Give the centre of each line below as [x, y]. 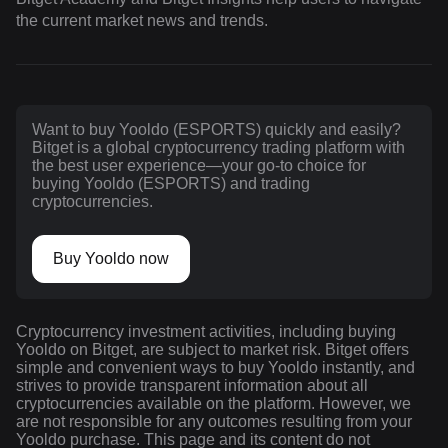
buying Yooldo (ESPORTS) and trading [171, 184]
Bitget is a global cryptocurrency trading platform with [218, 148]
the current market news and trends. [142, 21]
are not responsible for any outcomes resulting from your [214, 422]
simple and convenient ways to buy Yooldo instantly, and [215, 368]
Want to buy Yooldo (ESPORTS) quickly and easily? [216, 130]
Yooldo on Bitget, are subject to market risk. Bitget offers [212, 350]
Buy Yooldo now [111, 259]
